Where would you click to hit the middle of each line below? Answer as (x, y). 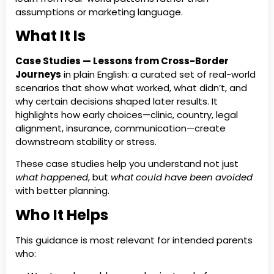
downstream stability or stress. (86, 142)
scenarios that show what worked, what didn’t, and (131, 88)
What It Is (50, 36)
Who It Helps (62, 215)
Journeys (38, 75)
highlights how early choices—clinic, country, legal (127, 115)
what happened (52, 177)
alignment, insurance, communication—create (120, 128)
